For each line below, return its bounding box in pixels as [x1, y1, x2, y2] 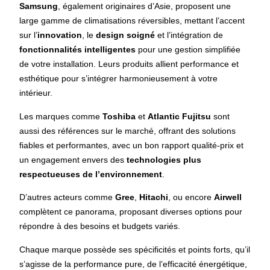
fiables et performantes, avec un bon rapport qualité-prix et [19, 140, 244, 150]
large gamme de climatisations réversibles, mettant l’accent [19, 16, 245, 26]
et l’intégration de [155, 30, 224, 40]
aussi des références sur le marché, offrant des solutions [19, 125, 236, 136]
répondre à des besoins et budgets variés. [19, 221, 181, 231]
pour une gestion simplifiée [136, 45, 241, 55]
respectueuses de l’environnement [19, 169, 163, 179]
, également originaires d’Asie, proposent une [58, 1, 231, 11]
